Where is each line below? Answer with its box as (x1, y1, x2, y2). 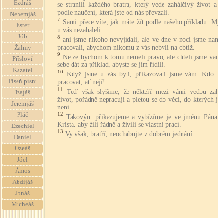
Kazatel (12, 67, 33, 73)
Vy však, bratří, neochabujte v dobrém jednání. (65, 130, 194, 138)
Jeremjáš (11, 100, 34, 107)
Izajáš (15, 89, 30, 96)
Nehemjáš (9, 11, 36, 18)
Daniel (14, 134, 31, 141)
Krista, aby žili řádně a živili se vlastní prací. (57, 121, 181, 128)
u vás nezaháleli (57, 26, 101, 34)
